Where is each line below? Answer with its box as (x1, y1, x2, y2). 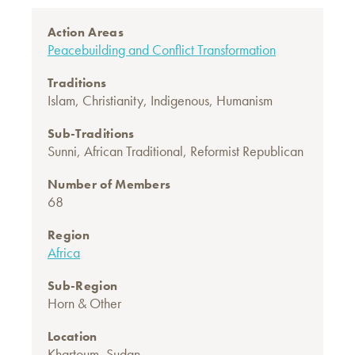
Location (48, 328, 97, 345)
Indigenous (151, 91, 209, 109)
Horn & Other (48, 294, 121, 312)
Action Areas (48, 24, 124, 40)
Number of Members (48, 176, 171, 193)
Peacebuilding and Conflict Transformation (48, 40, 276, 59)
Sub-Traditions (48, 125, 135, 142)
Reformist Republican (190, 142, 303, 160)
